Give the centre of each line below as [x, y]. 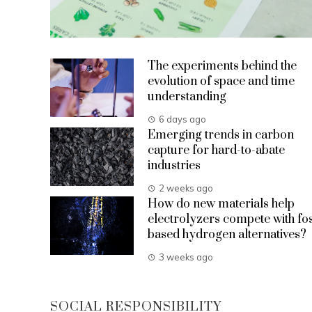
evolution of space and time [221, 81]
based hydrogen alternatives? [227, 235]
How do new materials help [221, 204]
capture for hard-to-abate [216, 150]
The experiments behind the [222, 66]
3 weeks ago [186, 257]
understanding [187, 97]
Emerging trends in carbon [221, 135]
